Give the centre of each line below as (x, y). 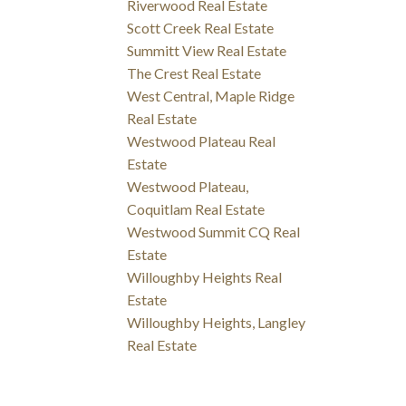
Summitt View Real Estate (207, 50)
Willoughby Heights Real (205, 276)
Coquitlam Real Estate (196, 208)
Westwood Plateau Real (202, 140)
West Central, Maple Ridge (211, 95)
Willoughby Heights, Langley (217, 322)
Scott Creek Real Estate (201, 27)
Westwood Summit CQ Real (214, 231)
